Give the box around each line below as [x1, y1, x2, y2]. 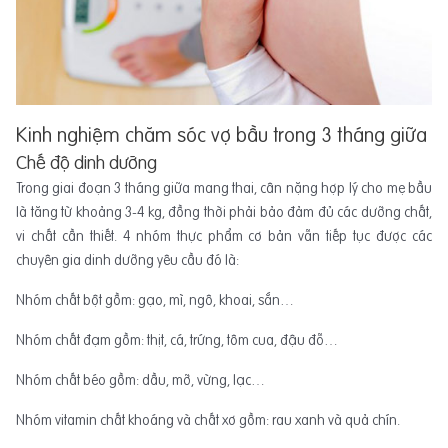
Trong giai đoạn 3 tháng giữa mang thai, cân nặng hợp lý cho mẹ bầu [16, 178, 432, 199]
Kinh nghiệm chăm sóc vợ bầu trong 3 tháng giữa [16, 121, 427, 149]
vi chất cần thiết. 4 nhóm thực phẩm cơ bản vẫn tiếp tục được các [16, 226, 432, 247]
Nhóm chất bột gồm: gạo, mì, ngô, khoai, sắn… [16, 290, 294, 311]
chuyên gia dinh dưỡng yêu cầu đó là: [16, 250, 239, 271]
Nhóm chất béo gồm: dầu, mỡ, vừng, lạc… [16, 370, 265, 391]
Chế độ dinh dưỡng [16, 150, 157, 176]
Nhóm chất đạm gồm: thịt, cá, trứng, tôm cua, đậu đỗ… [16, 330, 338, 351]
